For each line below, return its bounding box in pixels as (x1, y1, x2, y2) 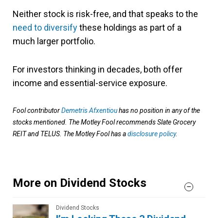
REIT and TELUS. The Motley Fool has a (13, 130, 127, 138)
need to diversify (13, 22, 77, 33)
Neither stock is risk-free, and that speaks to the (13, 9, 198, 19)
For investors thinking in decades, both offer (13, 64, 182, 74)
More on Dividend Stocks (13, 176, 146, 190)
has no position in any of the (117, 107, 200, 114)
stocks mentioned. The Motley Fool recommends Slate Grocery (13, 118, 196, 126)
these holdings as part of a (77, 22, 182, 33)
